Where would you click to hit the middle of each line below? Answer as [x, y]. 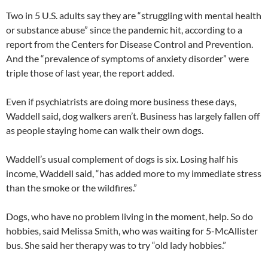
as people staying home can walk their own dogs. [105, 130]
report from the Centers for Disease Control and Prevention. [130, 44]
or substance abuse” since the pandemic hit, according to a [124, 29]
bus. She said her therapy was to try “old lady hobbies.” [116, 245]
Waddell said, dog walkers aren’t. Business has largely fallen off [133, 115]
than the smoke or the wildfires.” [71, 187]
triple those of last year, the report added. [90, 72]
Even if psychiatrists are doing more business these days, [121, 101]
